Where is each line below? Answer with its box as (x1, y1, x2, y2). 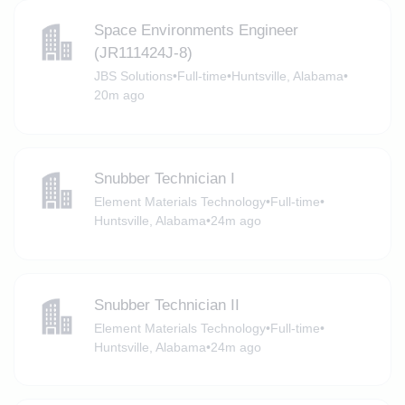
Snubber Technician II (93, 296, 240, 314)
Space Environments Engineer (93, 22, 298, 40)
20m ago (93, 88, 145, 103)
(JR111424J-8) (93, 44, 193, 62)
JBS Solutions (93, 69, 173, 84)
